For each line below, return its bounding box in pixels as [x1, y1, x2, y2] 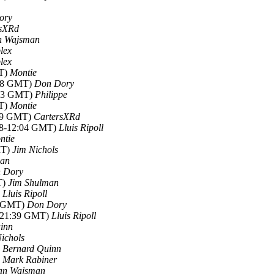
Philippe [35, 89, 67, 100]
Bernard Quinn [2, 243, 61, 254]
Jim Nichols [12, 144, 58, 155]
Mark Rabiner [2, 254, 57, 265]
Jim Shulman [8, 177, 59, 188]
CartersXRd [34, 111, 80, 122]
